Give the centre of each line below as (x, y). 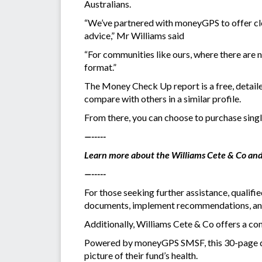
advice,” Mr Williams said (134, 36)
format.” (100, 67)
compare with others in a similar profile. (163, 99)
